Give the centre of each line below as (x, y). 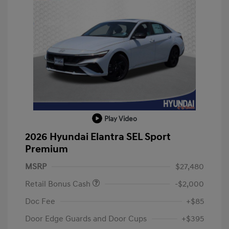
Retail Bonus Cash (59, 184)
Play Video (121, 119)
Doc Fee (40, 201)
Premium (47, 149)
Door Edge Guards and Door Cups (86, 219)
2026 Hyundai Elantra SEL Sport (98, 137)
